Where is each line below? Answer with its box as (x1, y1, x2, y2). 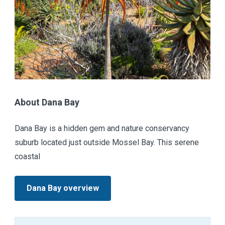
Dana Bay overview (27, 183, 99, 193)
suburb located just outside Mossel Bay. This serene (15, 137, 199, 147)
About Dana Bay (15, 96, 79, 107)
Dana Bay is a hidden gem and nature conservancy (15, 123, 189, 133)
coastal (15, 151, 40, 161)
